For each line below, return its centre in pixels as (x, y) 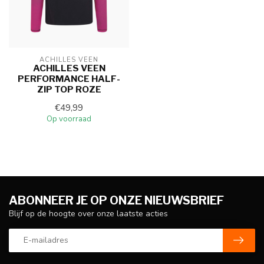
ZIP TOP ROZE (69, 89)
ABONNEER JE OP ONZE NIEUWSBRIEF (116, 200)
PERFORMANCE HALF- (69, 78)
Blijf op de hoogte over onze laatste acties (88, 213)
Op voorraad (69, 119)
